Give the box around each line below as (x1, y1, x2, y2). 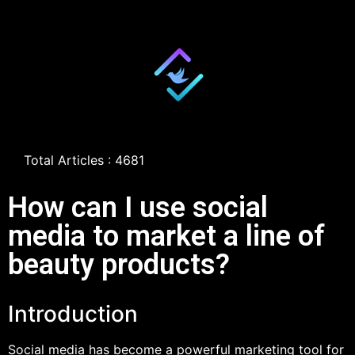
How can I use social (8, 191, 268, 224)
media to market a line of (8, 219, 325, 253)
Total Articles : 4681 (24, 152, 144, 168)
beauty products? (8, 248, 230, 281)
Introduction (8, 300, 138, 327)
